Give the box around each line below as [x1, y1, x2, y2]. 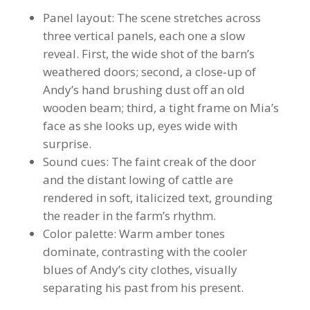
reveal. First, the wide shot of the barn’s [42, 46, 255, 62]
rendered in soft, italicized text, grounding [42, 190, 273, 206]
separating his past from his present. [42, 280, 244, 295]
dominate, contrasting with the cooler [42, 244, 247, 259]
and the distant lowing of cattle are [42, 172, 233, 188]
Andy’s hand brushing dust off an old [42, 82, 245, 98]
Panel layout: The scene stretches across [42, 10, 261, 26]
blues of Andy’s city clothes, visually [42, 262, 237, 277]
